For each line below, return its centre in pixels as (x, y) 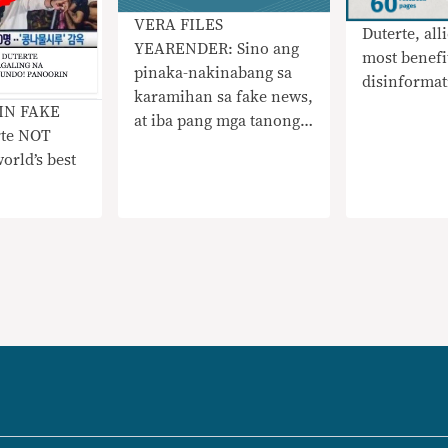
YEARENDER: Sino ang (217, 48)
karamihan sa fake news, (224, 96)
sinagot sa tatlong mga (214, 144)
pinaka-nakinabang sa (213, 72)
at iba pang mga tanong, (220, 120)
